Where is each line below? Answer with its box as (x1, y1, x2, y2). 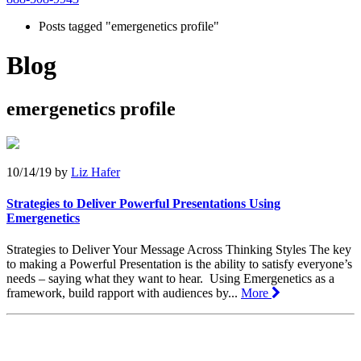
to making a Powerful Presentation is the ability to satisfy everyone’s (6, 257, 352, 272)
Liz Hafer (71, 164, 120, 179)
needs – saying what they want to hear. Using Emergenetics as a (6, 272, 334, 286)
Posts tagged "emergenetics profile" (39, 19, 219, 33)
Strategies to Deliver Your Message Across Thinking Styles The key (6, 243, 351, 257)
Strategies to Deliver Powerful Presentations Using (6, 197, 280, 211)
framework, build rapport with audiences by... (6, 286, 241, 301)
